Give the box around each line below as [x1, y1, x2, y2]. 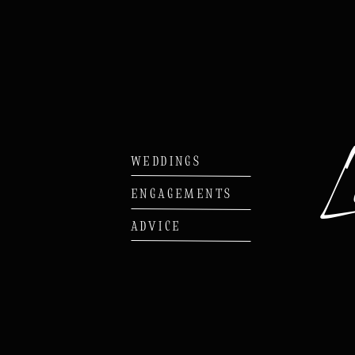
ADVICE [131, 216, 181, 235]
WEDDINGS [131, 151, 201, 170]
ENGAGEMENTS [131, 183, 232, 202]
